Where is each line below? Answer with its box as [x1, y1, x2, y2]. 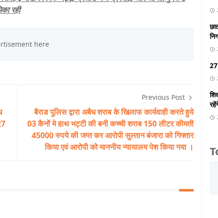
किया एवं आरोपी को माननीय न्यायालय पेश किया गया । [45, 142, 194, 153]
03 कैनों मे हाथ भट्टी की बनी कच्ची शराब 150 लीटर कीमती [27, 118, 194, 129]
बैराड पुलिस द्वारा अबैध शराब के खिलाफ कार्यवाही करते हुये [34, 107, 194, 118]
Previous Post [142, 92, 187, 102]
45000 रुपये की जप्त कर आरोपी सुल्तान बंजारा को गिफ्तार [32, 130, 194, 141]
